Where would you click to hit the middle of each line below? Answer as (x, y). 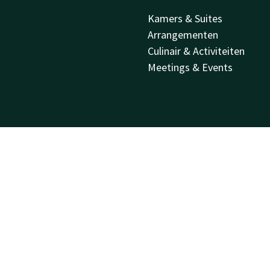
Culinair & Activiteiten (196, 51)
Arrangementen (183, 34)
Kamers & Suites (185, 18)
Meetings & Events (190, 67)
